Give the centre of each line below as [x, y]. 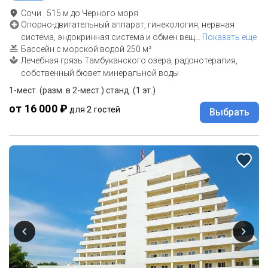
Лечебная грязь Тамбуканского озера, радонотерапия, [129, 61]
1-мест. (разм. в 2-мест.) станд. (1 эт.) [82, 91]
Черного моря [110, 13]
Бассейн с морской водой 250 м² [86, 49]
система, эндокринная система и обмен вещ [108, 37]
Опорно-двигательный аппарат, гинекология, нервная [128, 25]
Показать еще [229, 37]
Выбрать [229, 112]
